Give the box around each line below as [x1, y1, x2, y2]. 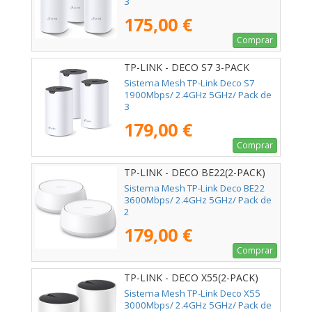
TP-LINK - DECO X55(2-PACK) [124, 270, 258, 284]
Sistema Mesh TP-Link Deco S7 [124, 76, 255, 89]
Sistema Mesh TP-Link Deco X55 [124, 286, 260, 299]
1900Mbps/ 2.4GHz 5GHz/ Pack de [124, 88, 272, 101]
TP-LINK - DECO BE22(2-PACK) [124, 165, 265, 179]
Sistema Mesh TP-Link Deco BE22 [124, 181, 265, 194]
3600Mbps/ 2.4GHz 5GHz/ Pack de [124, 193, 272, 206]
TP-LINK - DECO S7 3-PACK [124, 60, 249, 74]
